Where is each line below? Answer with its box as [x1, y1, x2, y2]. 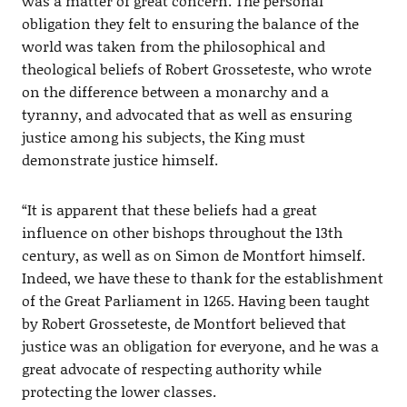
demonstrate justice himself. [21, 148, 218, 170]
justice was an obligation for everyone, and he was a [21, 334, 379, 356]
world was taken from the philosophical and [21, 35, 325, 56]
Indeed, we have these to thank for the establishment [21, 266, 383, 288]
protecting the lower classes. [21, 380, 216, 402]
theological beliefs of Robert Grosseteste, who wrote [21, 57, 372, 79]
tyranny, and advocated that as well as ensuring [21, 103, 352, 124]
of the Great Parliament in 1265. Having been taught [21, 289, 370, 311]
